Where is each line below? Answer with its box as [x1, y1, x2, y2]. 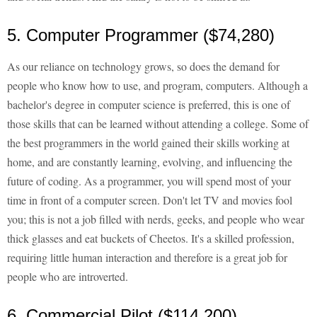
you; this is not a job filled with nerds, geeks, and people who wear [7, 212, 304, 227]
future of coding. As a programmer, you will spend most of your [7, 173, 291, 189]
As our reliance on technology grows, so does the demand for [7, 59, 279, 74]
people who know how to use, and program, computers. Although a [7, 78, 308, 93]
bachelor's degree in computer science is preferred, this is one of [7, 97, 290, 113]
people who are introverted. [7, 269, 128, 284]
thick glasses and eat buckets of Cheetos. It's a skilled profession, [7, 231, 294, 246]
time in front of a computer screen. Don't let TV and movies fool [7, 192, 292, 208]
